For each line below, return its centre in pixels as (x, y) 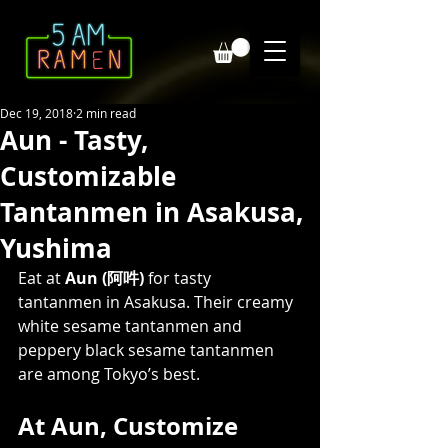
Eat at (41, 277)
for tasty (179, 277)
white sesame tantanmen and (132, 325)
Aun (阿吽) (104, 277)
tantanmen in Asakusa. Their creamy (157, 301)
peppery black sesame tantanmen (148, 349)
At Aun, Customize (131, 425)
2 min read (106, 112)
